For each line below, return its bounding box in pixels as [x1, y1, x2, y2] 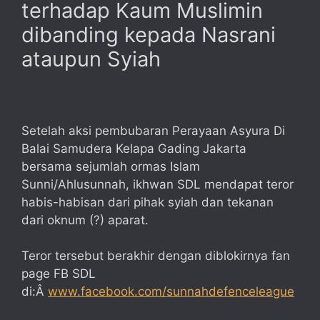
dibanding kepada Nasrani [21, 22, 276, 48]
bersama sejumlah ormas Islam [21, 159, 200, 174]
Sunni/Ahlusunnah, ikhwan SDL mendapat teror [21, 176, 294, 191]
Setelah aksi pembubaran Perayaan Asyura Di [21, 123, 285, 138]
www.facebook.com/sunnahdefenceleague [48, 284, 294, 299]
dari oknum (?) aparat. [21, 212, 149, 227]
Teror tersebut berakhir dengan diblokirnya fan [21, 249, 290, 264]
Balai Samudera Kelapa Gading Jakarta [21, 141, 246, 156]
